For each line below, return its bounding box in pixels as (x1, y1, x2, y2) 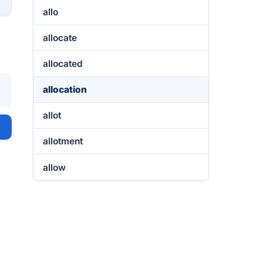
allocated (43, 58, 83, 69)
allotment (43, 136, 83, 147)
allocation (43, 84, 87, 95)
